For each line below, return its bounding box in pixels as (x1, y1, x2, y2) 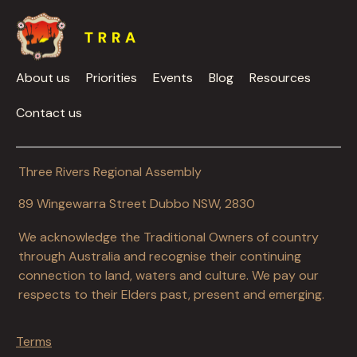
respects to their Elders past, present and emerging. (18, 285, 324, 303)
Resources (249, 69, 311, 86)
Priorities (86, 69, 137, 86)
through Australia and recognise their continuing (18, 247, 301, 265)
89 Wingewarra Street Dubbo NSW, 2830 (18, 194, 255, 212)
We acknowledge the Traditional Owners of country (18, 228, 319, 245)
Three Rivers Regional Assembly (18, 163, 202, 180)
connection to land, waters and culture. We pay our (18, 266, 319, 284)
